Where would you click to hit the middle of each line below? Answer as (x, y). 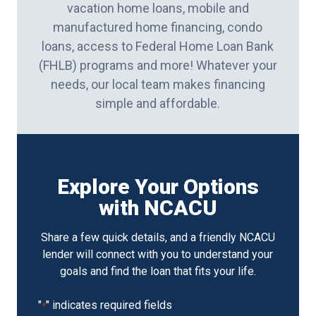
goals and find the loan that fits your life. (158, 272)
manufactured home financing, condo (158, 28)
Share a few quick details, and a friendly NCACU (158, 238)
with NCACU (158, 208)
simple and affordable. (158, 104)
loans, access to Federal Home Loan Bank (158, 47)
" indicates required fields (109, 305)
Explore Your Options (158, 187)
